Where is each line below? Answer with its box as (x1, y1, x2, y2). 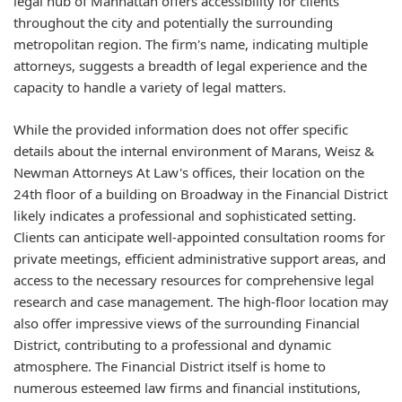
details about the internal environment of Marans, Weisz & (13, 141, 374, 160)
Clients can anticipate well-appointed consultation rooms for (13, 227, 385, 246)
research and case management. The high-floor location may (13, 292, 389, 310)
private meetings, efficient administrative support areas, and (13, 249, 386, 267)
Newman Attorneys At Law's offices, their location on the (13, 162, 364, 181)
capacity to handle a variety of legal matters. (13, 78, 286, 97)
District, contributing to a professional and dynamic (13, 335, 331, 354)
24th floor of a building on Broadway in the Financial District (13, 184, 388, 203)
